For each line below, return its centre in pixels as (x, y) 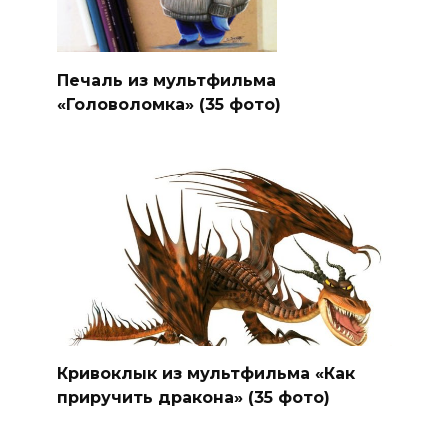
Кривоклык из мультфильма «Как (205, 373)
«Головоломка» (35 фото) (168, 104)
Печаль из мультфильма (166, 80)
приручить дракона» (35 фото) (193, 397)
